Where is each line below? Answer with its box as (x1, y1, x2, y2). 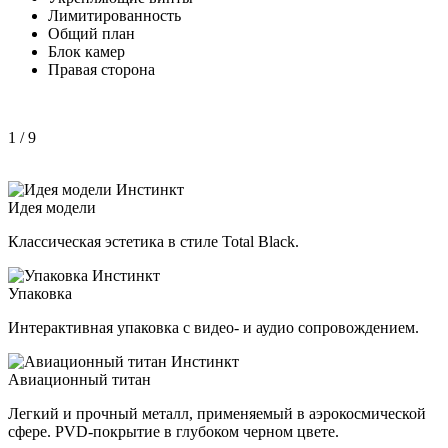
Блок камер (48, 42, 125, 60)
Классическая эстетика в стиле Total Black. (8, 232, 299, 250)
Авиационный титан (8, 370, 151, 388)
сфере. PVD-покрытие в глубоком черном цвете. (8, 422, 339, 440)
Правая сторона (48, 60, 155, 78)
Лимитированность (48, 6, 181, 24)
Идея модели (8, 198, 96, 216)
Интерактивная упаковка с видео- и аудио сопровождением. (8, 318, 419, 336)
